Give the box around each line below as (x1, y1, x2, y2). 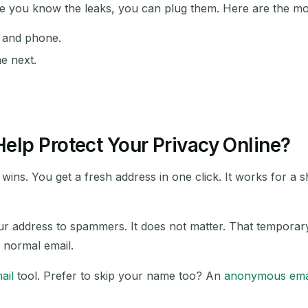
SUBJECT (92, 30, 140, 42)
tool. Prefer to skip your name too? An (14, 269, 224, 283)
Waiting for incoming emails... (78, 178, 230, 192)
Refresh (132, 219, 176, 233)
